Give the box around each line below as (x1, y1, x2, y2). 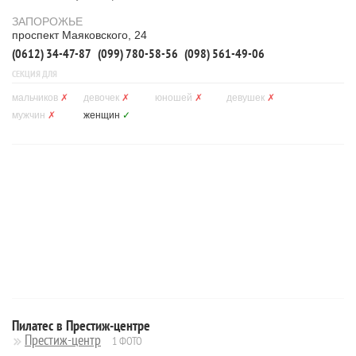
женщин (83, 110, 120, 121)
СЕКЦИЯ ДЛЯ (12, 68, 57, 79)
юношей (155, 92, 192, 103)
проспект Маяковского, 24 (12, 29, 147, 41)
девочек (83, 92, 119, 103)
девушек (226, 92, 265, 103)
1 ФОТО (112, 334, 142, 348)
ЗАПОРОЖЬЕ (12, 15, 83, 28)
